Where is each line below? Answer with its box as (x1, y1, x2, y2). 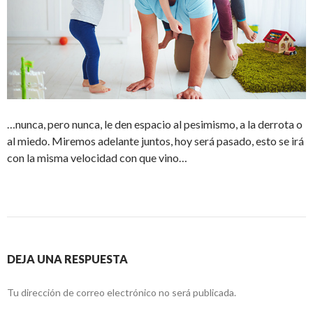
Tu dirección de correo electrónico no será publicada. (7, 286, 236, 298)
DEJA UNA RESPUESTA (7, 252, 128, 265)
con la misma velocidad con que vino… (7, 150, 187, 164)
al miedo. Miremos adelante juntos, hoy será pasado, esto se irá (7, 133, 304, 147)
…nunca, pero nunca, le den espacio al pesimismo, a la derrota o (7, 117, 303, 131)
